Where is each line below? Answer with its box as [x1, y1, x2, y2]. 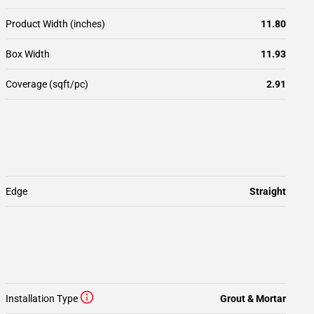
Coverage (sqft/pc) [6, 78, 88, 90]
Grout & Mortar [220, 293, 286, 304]
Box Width [6, 48, 50, 60]
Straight [250, 186, 286, 197]
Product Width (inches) [6, 18, 105, 29]
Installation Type [6, 293, 78, 304]
